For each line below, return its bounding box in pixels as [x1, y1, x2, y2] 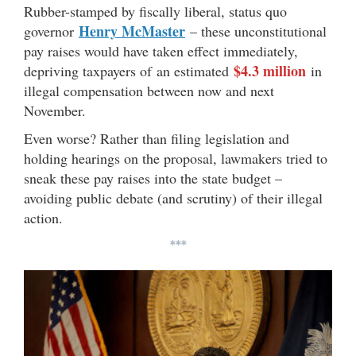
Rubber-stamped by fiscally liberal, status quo [24, 2, 287, 21]
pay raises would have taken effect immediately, [24, 41, 298, 60]
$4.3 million [234, 60, 306, 81]
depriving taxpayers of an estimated [24, 61, 234, 80]
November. [24, 101, 86, 120]
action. [24, 208, 63, 227]
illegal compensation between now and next [24, 81, 274, 100]
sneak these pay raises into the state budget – [24, 168, 282, 188]
